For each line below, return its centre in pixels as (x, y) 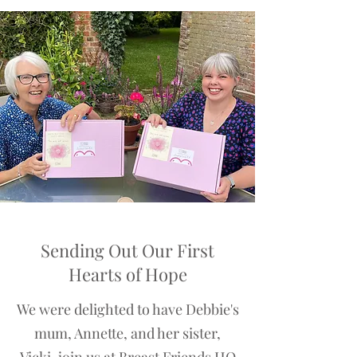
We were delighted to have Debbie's (127, 309)
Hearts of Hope (127, 274)
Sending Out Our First (127, 250)
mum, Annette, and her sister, (127, 333)
